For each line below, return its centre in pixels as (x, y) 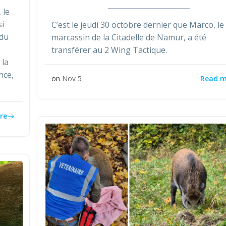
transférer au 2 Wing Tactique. (109, 50)
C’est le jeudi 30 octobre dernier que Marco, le (138, 25)
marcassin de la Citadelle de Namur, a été (130, 38)
